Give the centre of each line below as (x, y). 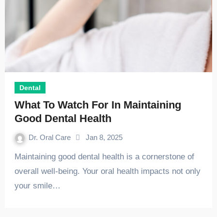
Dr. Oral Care (50, 137)
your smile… (37, 186)
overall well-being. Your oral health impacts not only (107, 171)
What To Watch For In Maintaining (98, 105)
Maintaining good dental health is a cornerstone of (18, 157)
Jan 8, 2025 (104, 137)
